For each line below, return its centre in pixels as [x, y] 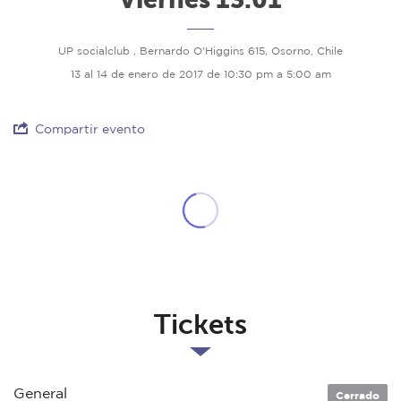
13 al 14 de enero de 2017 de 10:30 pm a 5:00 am [200, 74]
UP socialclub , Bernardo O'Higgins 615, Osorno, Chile [200, 51]
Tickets [200, 325]
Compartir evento [90, 129]
